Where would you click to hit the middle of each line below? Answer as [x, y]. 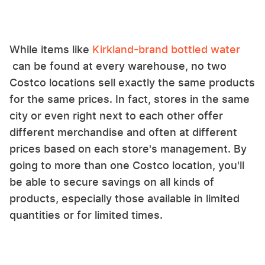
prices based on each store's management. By [128, 149]
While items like [51, 50]
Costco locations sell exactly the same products [132, 83]
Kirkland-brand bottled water [166, 50]
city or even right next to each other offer [116, 116]
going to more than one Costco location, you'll [127, 166]
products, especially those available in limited [125, 199]
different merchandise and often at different [123, 132]
